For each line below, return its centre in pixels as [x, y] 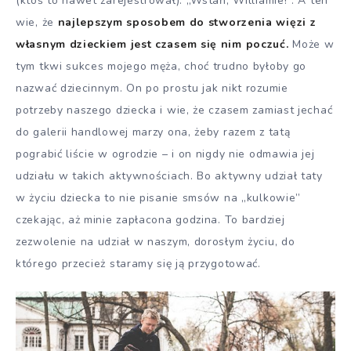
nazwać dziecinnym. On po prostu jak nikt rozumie [152, 88]
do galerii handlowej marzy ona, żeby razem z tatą [153, 132]
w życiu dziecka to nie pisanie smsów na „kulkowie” [159, 197]
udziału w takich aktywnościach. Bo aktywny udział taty [169, 175]
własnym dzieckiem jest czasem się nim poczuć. [152, 44]
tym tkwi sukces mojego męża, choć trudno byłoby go [161, 66]
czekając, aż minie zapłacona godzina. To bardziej [150, 219]
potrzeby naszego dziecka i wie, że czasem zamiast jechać [174, 110]
